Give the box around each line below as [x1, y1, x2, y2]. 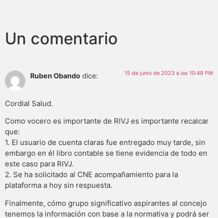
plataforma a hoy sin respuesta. [5, 181, 112, 190]
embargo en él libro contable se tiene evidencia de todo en [5, 148, 207, 158]
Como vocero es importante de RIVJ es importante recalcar [5, 116, 209, 126]
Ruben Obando [30, 72, 80, 80]
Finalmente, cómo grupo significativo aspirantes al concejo [5, 198, 207, 208]
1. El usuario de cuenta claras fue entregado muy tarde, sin [5, 138, 205, 147]
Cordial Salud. [5, 98, 53, 108]
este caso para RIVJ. [5, 159, 73, 169]
